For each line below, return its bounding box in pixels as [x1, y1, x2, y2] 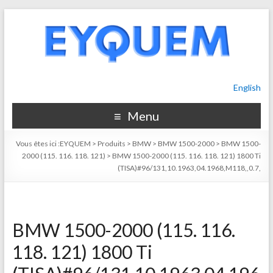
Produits [97, 139, 126, 148]
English [233, 82, 261, 93]
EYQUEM [60, 139, 91, 148]
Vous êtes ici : [16, 139, 60, 148]
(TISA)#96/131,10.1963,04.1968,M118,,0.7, [118, 163, 261, 172]
